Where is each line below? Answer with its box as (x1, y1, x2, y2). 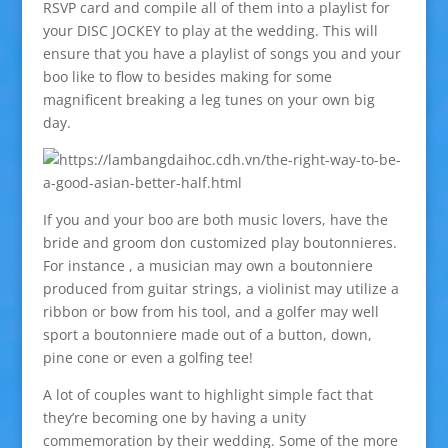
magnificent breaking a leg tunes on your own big (42, 90, 375, 109)
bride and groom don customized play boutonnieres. (42, 233, 397, 252)
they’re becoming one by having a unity (42, 408, 306, 427)
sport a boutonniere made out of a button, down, (42, 325, 372, 344)
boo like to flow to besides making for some (42, 67, 332, 86)
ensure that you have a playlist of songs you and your (42, 44, 401, 63)
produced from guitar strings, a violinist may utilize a (42, 279, 399, 298)
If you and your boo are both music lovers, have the (42, 210, 388, 229)
